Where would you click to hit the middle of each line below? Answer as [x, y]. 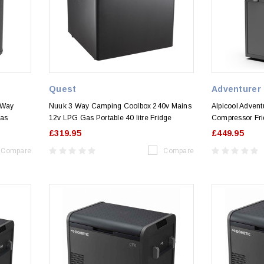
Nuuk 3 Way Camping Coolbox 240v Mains [120, 106]
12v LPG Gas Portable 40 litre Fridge [110, 118]
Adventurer [236, 89]
